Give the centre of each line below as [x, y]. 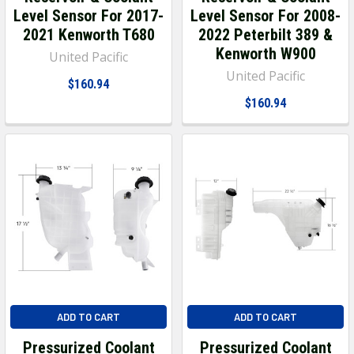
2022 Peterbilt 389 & [265, 34]
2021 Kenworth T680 [88, 34]
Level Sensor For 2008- [265, 15]
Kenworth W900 [265, 53]
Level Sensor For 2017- [88, 15]
